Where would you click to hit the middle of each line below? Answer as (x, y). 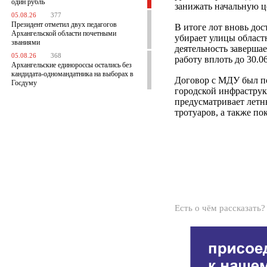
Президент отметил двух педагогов (64, 24)
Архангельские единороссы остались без (72, 65)
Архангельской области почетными (64, 33)
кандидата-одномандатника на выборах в (72, 74)
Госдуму (24, 83)
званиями (26, 42)
